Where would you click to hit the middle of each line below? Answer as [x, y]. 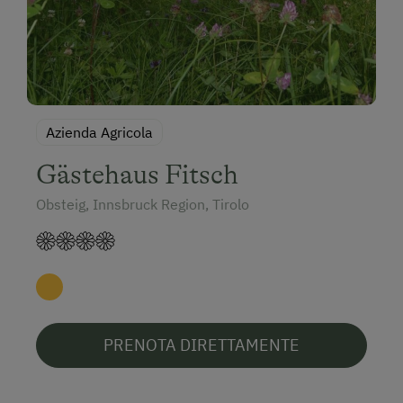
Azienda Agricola [99, 132]
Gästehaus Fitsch [137, 174]
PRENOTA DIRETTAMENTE [201, 345]
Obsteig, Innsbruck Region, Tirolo [143, 204]
